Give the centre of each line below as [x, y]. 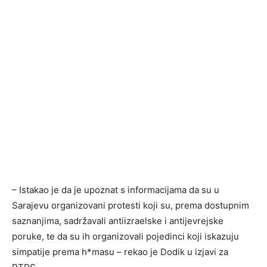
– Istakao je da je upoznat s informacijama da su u [116, 190]
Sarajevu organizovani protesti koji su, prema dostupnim [131, 205]
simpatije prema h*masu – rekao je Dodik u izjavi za [120, 252]
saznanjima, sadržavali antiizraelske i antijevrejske [118, 221]
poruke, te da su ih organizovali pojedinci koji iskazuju [125, 236]
